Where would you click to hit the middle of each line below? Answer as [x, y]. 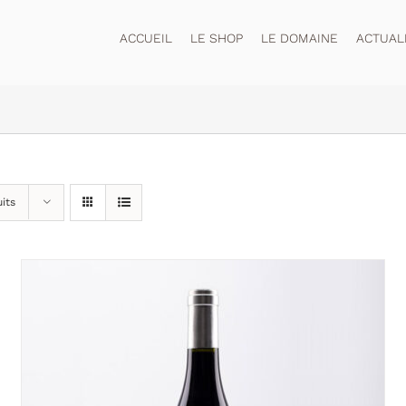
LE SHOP [217, 39]
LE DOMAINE [300, 39]
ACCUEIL [146, 39]
